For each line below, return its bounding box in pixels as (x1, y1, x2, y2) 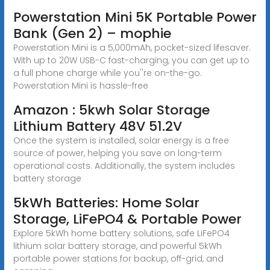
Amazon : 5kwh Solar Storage (13, 100, 210, 119)
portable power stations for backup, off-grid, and (13, 252, 224, 265)
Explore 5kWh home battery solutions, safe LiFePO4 (13, 227, 230, 239)
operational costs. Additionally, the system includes (13, 159, 235, 172)
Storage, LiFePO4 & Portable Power (13, 209, 242, 228)
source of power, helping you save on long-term (13, 146, 222, 159)
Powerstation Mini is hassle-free (13, 79, 148, 92)
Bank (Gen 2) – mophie (13, 24, 171, 43)
